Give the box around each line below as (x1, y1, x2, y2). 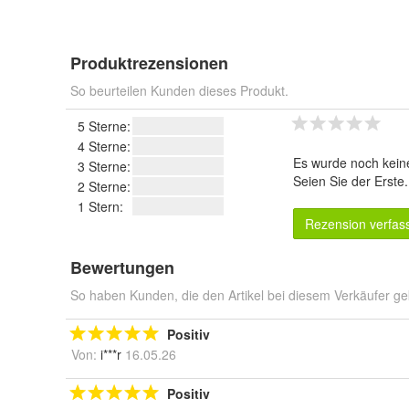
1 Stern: (78, 197, 123, 215)
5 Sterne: (78, 117, 131, 135)
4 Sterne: (78, 137, 131, 155)
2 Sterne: (78, 177, 131, 195)
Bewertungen (70, 256, 174, 279)
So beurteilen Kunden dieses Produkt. (70, 81, 288, 100)
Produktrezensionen (70, 51, 228, 75)
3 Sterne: (78, 157, 131, 175)
